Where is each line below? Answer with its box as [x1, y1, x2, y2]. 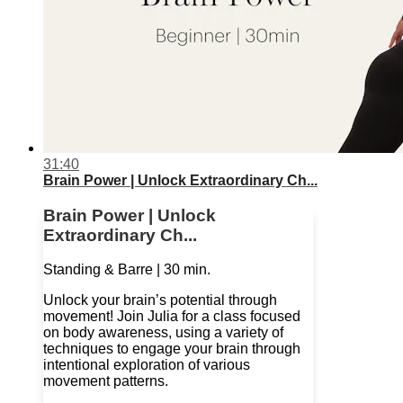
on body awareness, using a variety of [43, 325, 283, 341]
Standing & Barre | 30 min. [43, 262, 210, 278]
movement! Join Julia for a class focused [43, 309, 300, 325]
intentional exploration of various [43, 357, 250, 373]
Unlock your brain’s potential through [43, 292, 277, 309]
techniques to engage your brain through [43, 341, 300, 357]
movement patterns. [43, 373, 168, 390]
